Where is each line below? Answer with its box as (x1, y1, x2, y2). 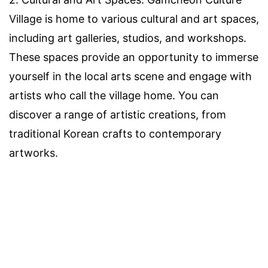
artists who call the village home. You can (9, 89, 219, 102)
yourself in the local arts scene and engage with (9, 70, 252, 83)
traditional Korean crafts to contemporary (9, 127, 221, 141)
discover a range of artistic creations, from (9, 108, 226, 121)
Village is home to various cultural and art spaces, (9, 13, 259, 26)
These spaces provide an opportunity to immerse (9, 51, 258, 64)
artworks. (9, 147, 58, 160)
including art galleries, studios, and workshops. (9, 32, 246, 45)
